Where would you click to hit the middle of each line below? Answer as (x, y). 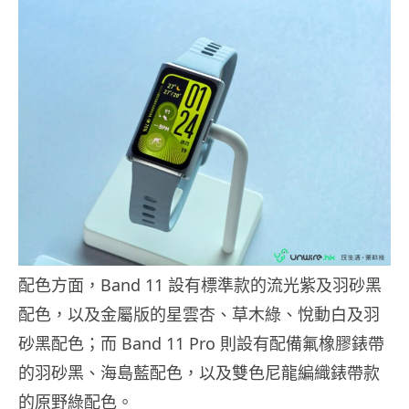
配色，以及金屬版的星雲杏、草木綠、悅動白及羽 (199, 314)
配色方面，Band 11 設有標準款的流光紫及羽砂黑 (200, 284)
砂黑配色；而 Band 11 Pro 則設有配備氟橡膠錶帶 (201, 343)
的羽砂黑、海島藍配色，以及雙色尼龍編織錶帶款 (199, 372)
